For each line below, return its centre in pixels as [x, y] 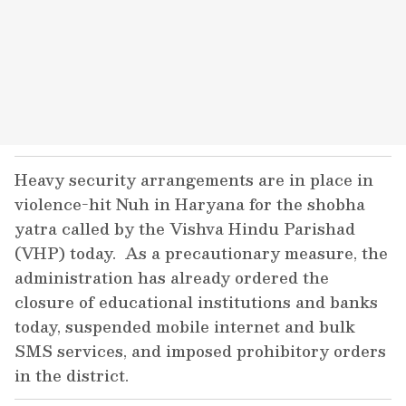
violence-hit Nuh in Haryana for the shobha [190, 204]
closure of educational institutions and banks [196, 302]
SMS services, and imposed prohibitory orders [200, 351]
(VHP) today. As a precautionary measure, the [201, 253]
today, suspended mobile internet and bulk [185, 326]
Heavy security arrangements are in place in [194, 179]
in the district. [72, 375]
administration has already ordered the [172, 277]
